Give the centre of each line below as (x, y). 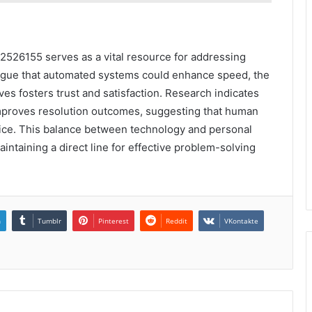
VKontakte (241, 221)
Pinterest (114, 221)
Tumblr (49, 221)
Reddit (177, 221)
